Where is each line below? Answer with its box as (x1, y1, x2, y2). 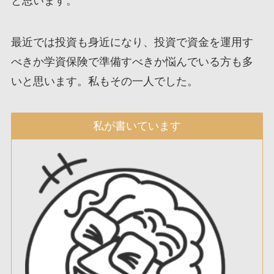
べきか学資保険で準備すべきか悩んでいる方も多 (10, 55, 253, 68)
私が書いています (93, 120, 181, 133)
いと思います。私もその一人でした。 (10, 75, 198, 87)
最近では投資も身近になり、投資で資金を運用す (10, 35, 253, 48)
